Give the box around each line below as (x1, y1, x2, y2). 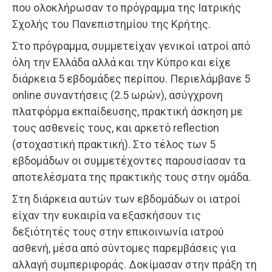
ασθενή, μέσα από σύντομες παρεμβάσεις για (12, 241, 236, 254)
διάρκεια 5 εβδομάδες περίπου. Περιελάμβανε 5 (12, 72, 250, 85)
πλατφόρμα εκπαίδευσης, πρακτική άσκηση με (12, 104, 243, 118)
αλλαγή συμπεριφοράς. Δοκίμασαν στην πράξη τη (12, 257, 257, 271)
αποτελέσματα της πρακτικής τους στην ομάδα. (12, 170, 251, 183)
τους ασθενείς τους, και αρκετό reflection (12, 121, 219, 134)
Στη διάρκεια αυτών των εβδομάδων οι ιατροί (12, 192, 240, 205)
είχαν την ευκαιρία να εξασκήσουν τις (12, 208, 201, 222)
